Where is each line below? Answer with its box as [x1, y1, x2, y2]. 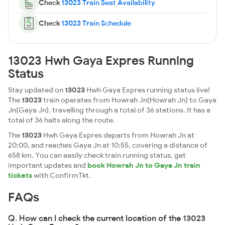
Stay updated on [8, 85, 65, 94]
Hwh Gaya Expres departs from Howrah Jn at [42, 131, 194, 140]
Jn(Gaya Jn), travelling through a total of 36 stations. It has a [8, 105, 210, 115]
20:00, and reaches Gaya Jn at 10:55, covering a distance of [8, 141, 207, 150]
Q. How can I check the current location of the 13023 [8, 213, 205, 223]
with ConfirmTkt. [32, 171, 91, 180]
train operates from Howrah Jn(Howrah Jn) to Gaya [42, 95, 216, 104]
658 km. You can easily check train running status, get [8, 151, 186, 160]
